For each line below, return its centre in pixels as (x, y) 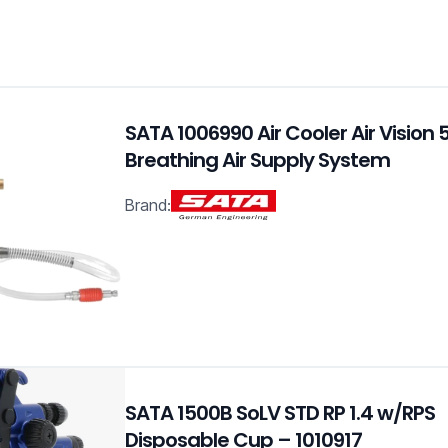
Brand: (148, 204)
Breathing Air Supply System (258, 159)
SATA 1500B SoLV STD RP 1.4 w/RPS (280, 413)
